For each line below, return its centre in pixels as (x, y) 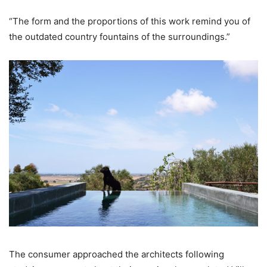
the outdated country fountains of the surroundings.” (119, 36)
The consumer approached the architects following (117, 254)
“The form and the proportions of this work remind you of (130, 21)
